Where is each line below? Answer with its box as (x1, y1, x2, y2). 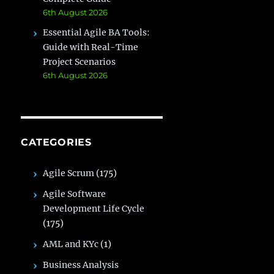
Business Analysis (43, 259, 119, 270)
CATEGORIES (21, 136, 92, 148)
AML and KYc (43, 238, 99, 250)
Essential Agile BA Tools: (43, 26, 150, 38)
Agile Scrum (43, 167, 95, 179)
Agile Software (43, 188, 106, 199)
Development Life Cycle (43, 202, 145, 214)
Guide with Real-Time (43, 41, 139, 53)
